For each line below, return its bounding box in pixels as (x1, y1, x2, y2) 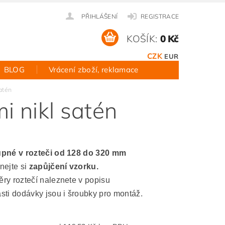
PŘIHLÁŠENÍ (81, 13, 118, 20)
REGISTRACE (140, 13, 179, 20)
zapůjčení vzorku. (27, 162, 99, 171)
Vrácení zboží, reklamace (49, 65, 139, 74)
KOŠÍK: (127, 32, 158, 45)
